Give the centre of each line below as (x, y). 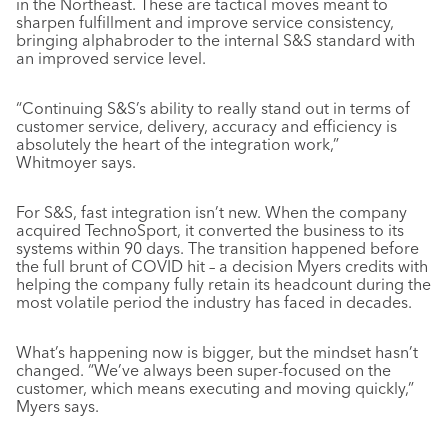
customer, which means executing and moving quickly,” (215, 388)
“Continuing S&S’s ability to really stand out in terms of (213, 108)
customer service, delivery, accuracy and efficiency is (206, 126)
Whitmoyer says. (76, 162)
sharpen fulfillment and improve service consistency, (205, 22)
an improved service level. (111, 58)
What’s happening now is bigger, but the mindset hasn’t (217, 352)
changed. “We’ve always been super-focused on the (203, 370)
